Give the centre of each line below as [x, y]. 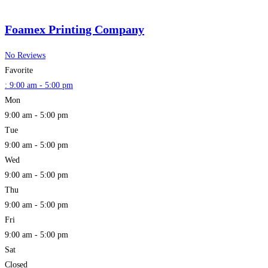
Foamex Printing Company [74, 30]
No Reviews [25, 55]
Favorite [19, 70]
